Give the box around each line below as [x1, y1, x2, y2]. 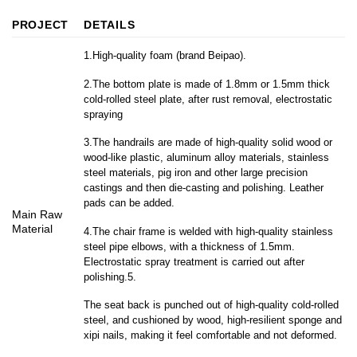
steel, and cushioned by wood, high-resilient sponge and [84, 314, 343, 327]
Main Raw [12, 207, 62, 221]
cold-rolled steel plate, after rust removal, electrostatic [84, 92, 333, 105]
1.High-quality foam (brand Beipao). [84, 49, 247, 62]
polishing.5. [84, 270, 137, 283]
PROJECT [12, 18, 69, 31]
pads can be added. [84, 197, 175, 210]
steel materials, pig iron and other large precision [84, 167, 308, 179]
